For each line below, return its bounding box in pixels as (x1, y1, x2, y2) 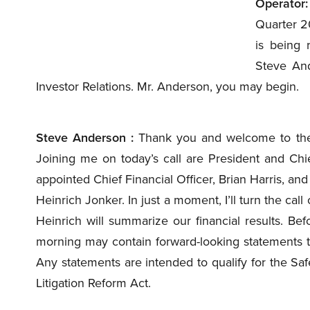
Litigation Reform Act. (36, 274, 151, 292)
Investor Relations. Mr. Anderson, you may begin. (36, 77, 299, 95)
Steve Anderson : (36, 129, 134, 147)
